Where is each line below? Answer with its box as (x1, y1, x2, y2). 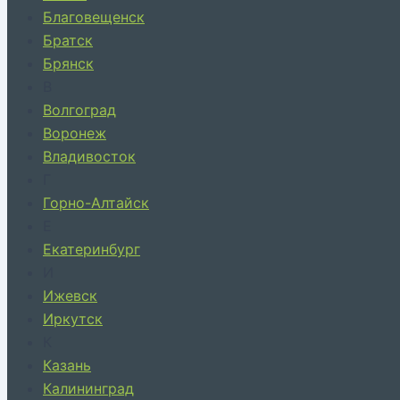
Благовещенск (43, 8, 145, 26)
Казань (43, 356, 91, 374)
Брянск (43, 54, 94, 72)
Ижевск (43, 287, 97, 304)
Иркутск (43, 310, 103, 328)
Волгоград (43, 101, 116, 119)
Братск (43, 31, 93, 49)
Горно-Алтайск (43, 194, 149, 212)
